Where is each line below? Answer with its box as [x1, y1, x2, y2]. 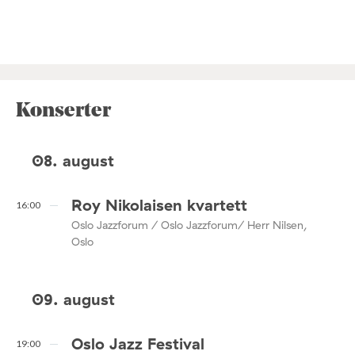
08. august [32, 150, 114, 170]
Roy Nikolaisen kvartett [71, 195, 247, 216]
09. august [32, 288, 115, 309]
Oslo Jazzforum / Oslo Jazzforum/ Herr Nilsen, [71, 218, 307, 233]
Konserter [16, 101, 111, 121]
